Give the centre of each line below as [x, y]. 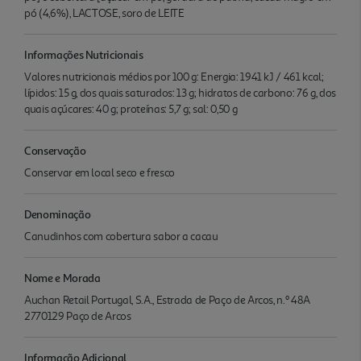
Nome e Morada [62, 277]
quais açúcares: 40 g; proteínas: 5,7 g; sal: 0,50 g [131, 109]
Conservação [55, 150]
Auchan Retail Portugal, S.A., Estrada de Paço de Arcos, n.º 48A [167, 300]
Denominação [58, 214]
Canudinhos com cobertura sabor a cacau [121, 236]
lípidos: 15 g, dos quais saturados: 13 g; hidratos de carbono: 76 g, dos [180, 93]
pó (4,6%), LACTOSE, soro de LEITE [104, 13]
